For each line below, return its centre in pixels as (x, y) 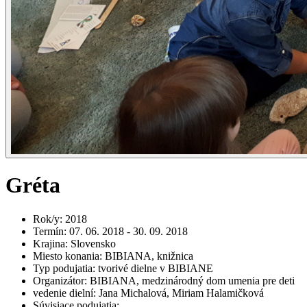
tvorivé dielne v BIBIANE (156, 268)
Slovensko (93, 243)
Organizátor (59, 280)
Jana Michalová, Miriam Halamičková (181, 293)
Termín (48, 231)
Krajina (49, 243)
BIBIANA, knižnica (149, 256)
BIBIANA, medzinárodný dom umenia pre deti (192, 280)
